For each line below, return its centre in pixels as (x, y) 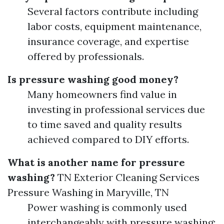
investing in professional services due (116, 109)
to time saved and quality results (105, 124)
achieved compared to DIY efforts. (108, 139)
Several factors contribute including (113, 11)
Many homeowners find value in (102, 94)
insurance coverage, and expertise (108, 41)
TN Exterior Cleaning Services (128, 177)
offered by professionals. (86, 56)
